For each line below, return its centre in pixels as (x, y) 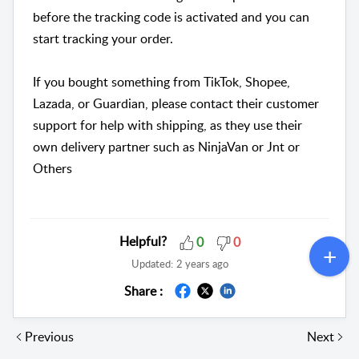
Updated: (152, 263)
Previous (49, 336)
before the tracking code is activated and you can (171, 17)
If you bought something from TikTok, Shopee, (161, 82)
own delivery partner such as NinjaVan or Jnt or (166, 147)
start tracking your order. (103, 39)
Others (52, 169)
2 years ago (202, 263)
